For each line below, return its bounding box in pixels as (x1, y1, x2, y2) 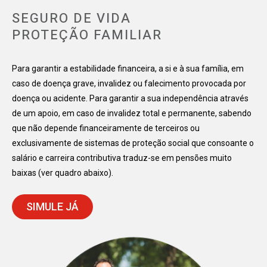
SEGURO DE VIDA (12, 9, 131, 29)
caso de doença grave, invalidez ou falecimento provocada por (12, 79, 246, 89)
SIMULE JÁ (26, 200, 79, 213)
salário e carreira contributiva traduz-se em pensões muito (12, 153, 232, 163)
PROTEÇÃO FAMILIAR (12, 26, 162, 45)
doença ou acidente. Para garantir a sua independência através (12, 94, 249, 104)
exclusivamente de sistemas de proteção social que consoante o (12, 138, 254, 148)
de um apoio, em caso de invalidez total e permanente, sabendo (12, 108, 252, 119)
